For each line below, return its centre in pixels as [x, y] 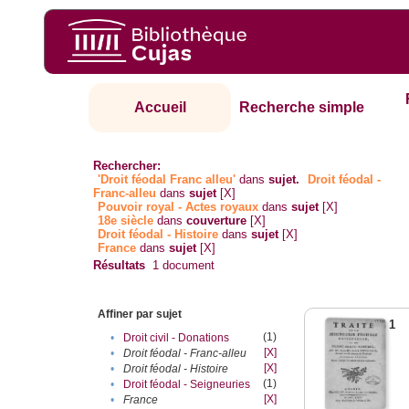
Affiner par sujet [140, 315]
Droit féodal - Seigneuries [187, 385]
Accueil [160, 108]
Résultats [120, 266]
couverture [217, 221]
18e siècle [126, 221]
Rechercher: [127, 166]
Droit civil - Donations [177, 338]
